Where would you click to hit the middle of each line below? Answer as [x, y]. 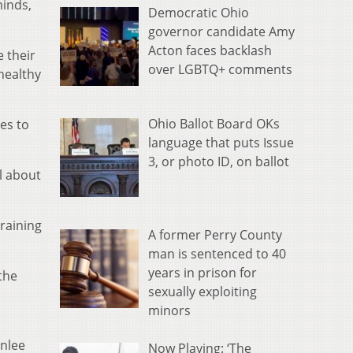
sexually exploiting [203, 291]
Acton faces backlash [210, 51]
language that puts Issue [221, 143]
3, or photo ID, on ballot [219, 162]
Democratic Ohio [199, 13]
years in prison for [203, 272]
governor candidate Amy [221, 32]
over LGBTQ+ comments [220, 70]
